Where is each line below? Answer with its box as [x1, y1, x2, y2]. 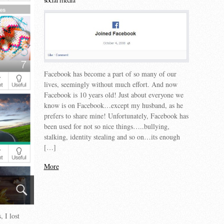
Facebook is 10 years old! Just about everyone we [43, 90, 183, 100]
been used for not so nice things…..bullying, [43, 121, 169, 131]
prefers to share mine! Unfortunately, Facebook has [43, 111, 188, 121]
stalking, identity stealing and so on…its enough [43, 132, 180, 142]
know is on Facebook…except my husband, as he [43, 100, 183, 110]
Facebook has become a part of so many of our [43, 69, 176, 79]
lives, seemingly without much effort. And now [43, 79, 177, 89]
